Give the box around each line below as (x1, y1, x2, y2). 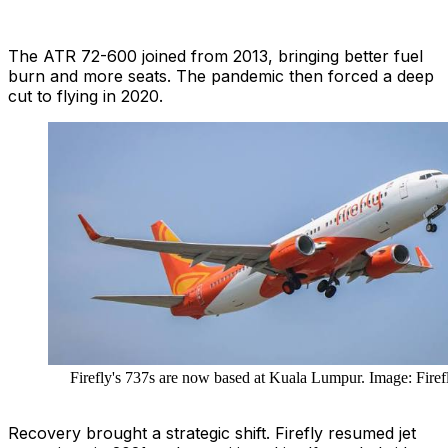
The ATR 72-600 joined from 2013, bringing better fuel (8, 46, 423, 67)
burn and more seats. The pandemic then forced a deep (8, 66, 434, 87)
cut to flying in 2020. (8, 86, 163, 107)
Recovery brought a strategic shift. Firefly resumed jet (8, 422, 416, 443)
